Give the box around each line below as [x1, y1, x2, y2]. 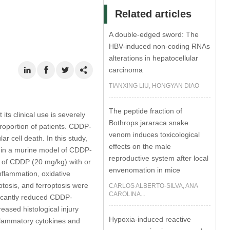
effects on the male [109, 142, 171, 150]
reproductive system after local [109, 154, 209, 162]
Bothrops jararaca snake [109, 119, 189, 127]
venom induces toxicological [109, 130, 200, 139]
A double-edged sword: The [109, 30, 199, 39]
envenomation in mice [109, 166, 181, 174]
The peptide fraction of [109, 107, 183, 115]
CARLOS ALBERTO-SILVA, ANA [109, 182, 198, 189]
